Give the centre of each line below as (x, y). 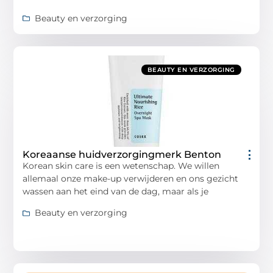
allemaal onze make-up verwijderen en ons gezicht (131, 178)
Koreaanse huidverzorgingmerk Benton (122, 154)
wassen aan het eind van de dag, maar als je (116, 191)
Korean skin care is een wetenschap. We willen (121, 165)
